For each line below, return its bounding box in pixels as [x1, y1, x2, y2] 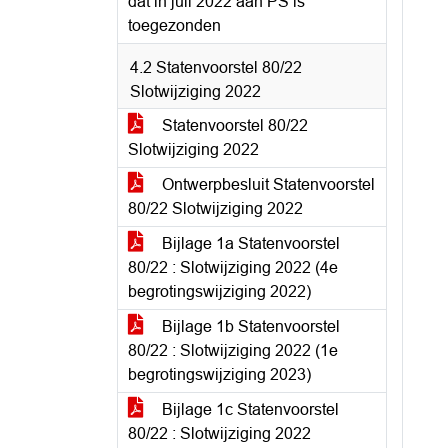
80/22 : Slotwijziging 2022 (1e [128, 342, 338, 359]
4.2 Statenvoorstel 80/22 [130, 59, 302, 76]
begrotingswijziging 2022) [128, 283, 311, 300]
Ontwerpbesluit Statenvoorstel [158, 176, 375, 193]
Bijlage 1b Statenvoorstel [158, 318, 340, 335]
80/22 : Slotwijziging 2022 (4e [128, 259, 338, 276]
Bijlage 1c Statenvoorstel [158, 401, 339, 418]
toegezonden [128, 17, 221, 34]
